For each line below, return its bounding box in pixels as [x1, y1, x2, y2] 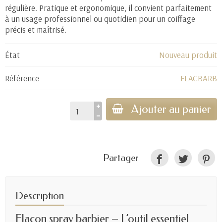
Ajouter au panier [131, 103, 211, 116]
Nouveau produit [159, 50, 217, 60]
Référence [5, 73, 39, 84]
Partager [103, 152, 139, 164]
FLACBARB [180, 73, 217, 84]
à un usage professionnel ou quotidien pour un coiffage [5, 13, 195, 24]
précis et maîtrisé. [5, 24, 66, 35]
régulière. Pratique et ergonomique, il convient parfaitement [5, 2, 212, 13]
